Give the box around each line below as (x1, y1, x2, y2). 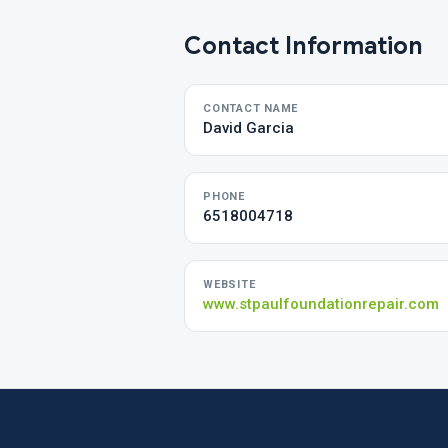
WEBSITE (203, 278, 256, 291)
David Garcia (203, 119, 294, 137)
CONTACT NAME (203, 102, 299, 115)
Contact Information (184, 31, 423, 61)
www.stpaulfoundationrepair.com (203, 295, 439, 313)
